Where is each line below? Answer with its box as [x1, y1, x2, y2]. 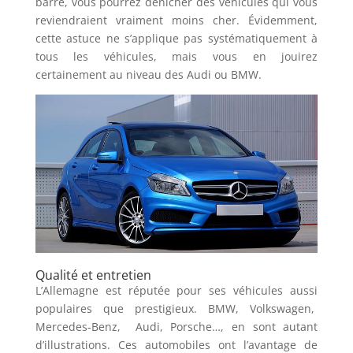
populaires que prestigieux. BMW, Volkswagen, [35, 300, 318, 316]
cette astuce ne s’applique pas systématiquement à [35, 30, 318, 46]
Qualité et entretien [35, 266, 151, 284]
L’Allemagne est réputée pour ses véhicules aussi [35, 282, 318, 298]
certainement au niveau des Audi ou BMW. [35, 66, 265, 82]
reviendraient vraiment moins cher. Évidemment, [35, 12, 318, 28]
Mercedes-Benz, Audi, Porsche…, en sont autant [35, 318, 318, 334]
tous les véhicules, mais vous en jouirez [35, 48, 318, 64]
